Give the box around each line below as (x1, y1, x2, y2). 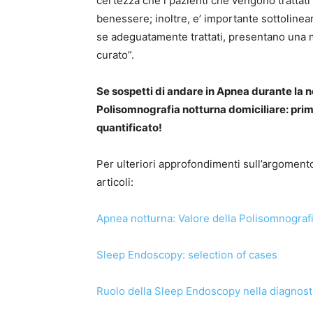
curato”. (96, 48, 134, 62)
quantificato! (96, 121, 162, 135)
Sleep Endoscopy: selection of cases (96, 248, 277, 262)
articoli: (96, 175, 133, 189)
